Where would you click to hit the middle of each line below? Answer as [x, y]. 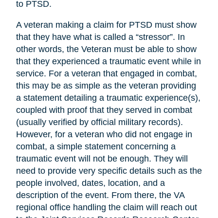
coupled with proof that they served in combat [104, 110]
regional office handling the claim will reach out [106, 208]
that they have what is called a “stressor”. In [100, 37]
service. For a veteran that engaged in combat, [106, 74]
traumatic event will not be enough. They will [102, 159]
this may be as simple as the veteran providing [106, 86]
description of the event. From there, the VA [100, 195]
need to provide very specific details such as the [109, 171]
